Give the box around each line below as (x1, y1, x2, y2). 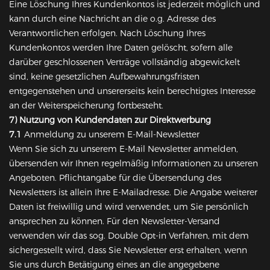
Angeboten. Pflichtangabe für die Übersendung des (9, 172, 221, 184)
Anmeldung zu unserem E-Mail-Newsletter (22, 129, 199, 140)
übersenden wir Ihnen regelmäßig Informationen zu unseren (9, 158, 258, 169)
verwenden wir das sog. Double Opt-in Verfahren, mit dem (9, 230, 249, 242)
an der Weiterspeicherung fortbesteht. (9, 100, 163, 111)
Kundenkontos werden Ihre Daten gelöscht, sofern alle (9, 42, 233, 54)
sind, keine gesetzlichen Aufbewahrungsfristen (9, 71, 199, 83)
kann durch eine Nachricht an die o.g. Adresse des (9, 13, 216, 25)
